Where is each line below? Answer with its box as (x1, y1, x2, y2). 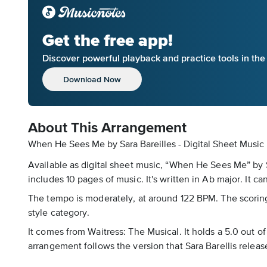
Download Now (63, 74, 121, 84)
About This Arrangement (28, 121, 187, 135)
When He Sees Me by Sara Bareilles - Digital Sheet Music (28, 140, 264, 150)
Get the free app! (42, 30, 173, 51)
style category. (28, 209, 90, 218)
